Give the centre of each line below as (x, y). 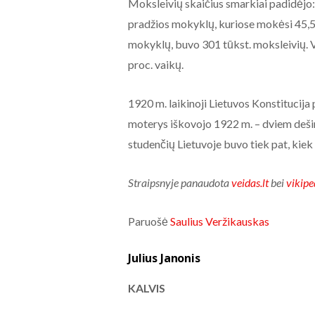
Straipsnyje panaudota (179, 183)
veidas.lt (250, 183)
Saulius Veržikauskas (219, 221)
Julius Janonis (164, 258)
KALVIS (146, 288)
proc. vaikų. (155, 65)
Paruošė (149, 221)
